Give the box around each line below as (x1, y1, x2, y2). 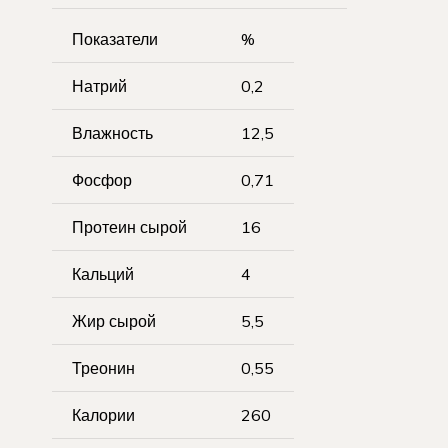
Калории (72, 404, 135, 425)
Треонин (72, 357, 135, 378)
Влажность (72, 122, 153, 143)
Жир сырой (72, 310, 156, 331)
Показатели (72, 28, 158, 49)
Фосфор (72, 169, 132, 190)
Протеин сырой (72, 216, 187, 237)
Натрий (72, 75, 127, 96)
